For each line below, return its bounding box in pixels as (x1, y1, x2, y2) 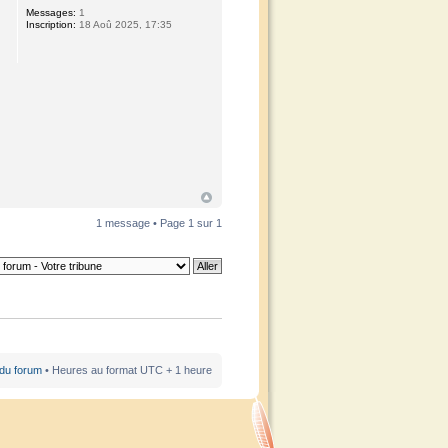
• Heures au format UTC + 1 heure (42, 363, 212, 376)
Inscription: (26, 19, 77, 30)
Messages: (26, 7, 77, 18)
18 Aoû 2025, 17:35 (76, 19, 173, 30)
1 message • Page (96, 217, 188, 230)
